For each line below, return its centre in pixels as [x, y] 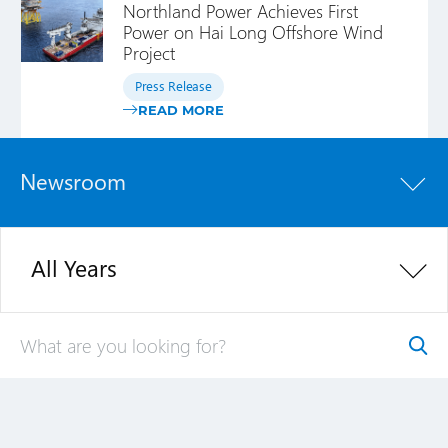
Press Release [173, 85]
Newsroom [73, 181]
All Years [74, 267]
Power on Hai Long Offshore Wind [253, 31]
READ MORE [181, 109]
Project [149, 52]
